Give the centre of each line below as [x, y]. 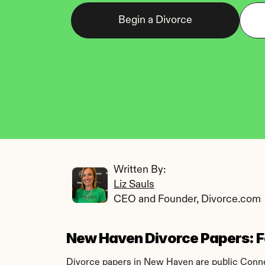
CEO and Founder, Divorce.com [187, 199]
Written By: [141, 170]
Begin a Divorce [155, 20]
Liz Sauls [134, 185]
